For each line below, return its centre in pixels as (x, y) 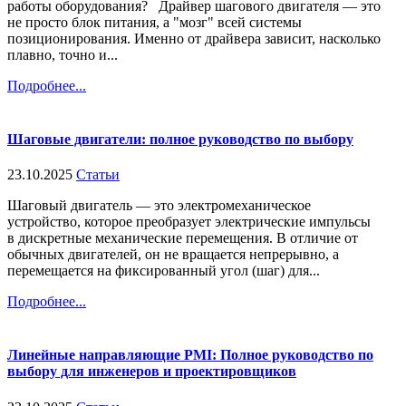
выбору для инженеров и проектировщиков (152, 372)
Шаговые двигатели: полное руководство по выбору (180, 139)
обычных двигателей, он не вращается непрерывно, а (173, 255)
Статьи (98, 175)
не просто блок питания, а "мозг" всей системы (155, 22)
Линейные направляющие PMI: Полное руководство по (190, 355)
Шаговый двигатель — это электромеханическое (159, 206)
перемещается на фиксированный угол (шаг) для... (164, 271)
